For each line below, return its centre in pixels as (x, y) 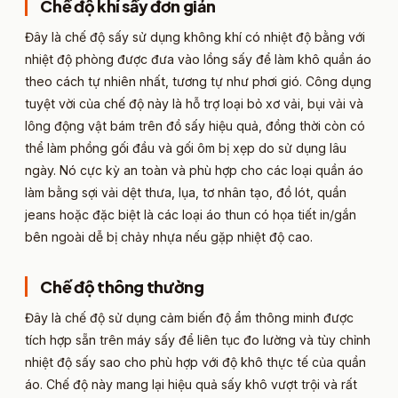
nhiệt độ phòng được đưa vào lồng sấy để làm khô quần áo (198, 60)
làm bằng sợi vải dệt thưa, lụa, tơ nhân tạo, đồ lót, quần (186, 193)
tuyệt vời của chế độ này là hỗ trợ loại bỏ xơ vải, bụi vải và (194, 104)
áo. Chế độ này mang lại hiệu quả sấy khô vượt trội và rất (191, 385)
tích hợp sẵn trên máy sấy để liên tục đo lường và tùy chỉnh (198, 340)
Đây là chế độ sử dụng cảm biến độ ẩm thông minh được (189, 318)
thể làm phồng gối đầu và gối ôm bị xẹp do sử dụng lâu (186, 148)
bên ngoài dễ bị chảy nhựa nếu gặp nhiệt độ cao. (169, 237)
